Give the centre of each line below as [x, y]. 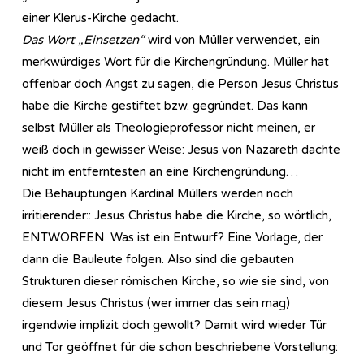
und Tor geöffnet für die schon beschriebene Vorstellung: [180, 347]
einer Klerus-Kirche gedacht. [100, 17]
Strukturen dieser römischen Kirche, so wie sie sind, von [175, 281]
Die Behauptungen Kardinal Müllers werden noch [158, 193]
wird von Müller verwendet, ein [232, 39]
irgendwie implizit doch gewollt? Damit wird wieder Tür [174, 325]
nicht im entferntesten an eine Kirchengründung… [160, 171]
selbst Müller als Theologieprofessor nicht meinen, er [169, 127]
